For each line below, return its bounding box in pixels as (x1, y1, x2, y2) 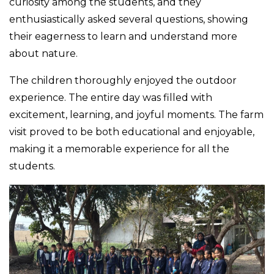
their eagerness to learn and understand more (9, 30, 237, 42)
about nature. (9, 47, 78, 59)
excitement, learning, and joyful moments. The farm (9, 108, 264, 120)
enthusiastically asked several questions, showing (9, 13, 248, 25)
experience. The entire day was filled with (9, 91, 212, 103)
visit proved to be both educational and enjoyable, (9, 125, 254, 138)
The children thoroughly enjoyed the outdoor (9, 74, 237, 86)
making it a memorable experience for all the (9, 143, 229, 155)
